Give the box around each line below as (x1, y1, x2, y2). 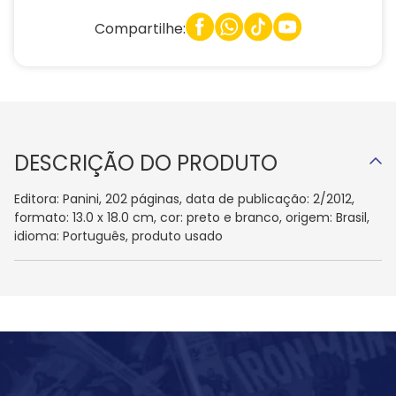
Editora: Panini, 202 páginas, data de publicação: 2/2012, (14, 190, 354, 208)
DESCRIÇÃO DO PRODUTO (14, 148, 278, 178)
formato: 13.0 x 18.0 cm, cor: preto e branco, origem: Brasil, (14, 209, 369, 226)
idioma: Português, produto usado (14, 227, 223, 245)
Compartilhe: (94, 18, 186, 39)
